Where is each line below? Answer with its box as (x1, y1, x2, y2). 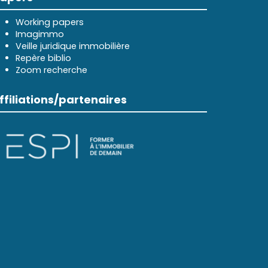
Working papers (16, 16, 84, 28)
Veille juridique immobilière (16, 40, 130, 52)
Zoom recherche (16, 64, 87, 76)
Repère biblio (16, 52, 71, 64)
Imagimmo (16, 28, 64, 40)
